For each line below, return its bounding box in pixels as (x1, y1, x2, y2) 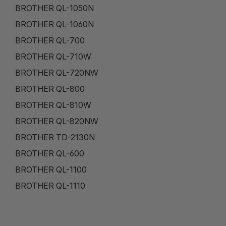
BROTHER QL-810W (15, 99, 91, 110)
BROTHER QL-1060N (15, 19, 94, 29)
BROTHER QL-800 (15, 83, 85, 94)
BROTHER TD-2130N (15, 132, 95, 142)
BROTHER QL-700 (15, 35, 85, 45)
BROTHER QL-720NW (15, 67, 98, 78)
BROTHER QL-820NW (15, 116, 98, 126)
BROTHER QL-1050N (15, 3, 94, 13)
